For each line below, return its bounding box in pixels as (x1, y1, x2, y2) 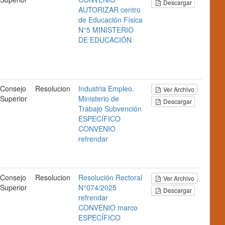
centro (121, 5, 141, 15)
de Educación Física (78, 15, 143, 25)
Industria (78, 83, 106, 93)
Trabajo (78, 103, 102, 114)
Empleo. (108, 83, 134, 93)
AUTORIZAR (78, 5, 119, 15)
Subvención (104, 103, 142, 114)
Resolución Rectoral (78, 172, 142, 182)
